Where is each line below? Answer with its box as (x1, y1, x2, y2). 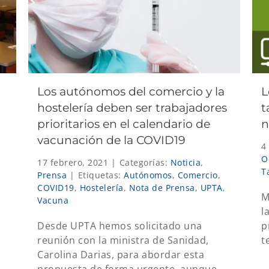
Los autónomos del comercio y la (37, 84, 225, 98)
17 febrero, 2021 (37, 156, 108, 168)
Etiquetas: (77, 169, 124, 181)
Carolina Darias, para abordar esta (37, 247, 204, 261)
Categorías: (119, 156, 171, 168)
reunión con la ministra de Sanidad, (37, 233, 209, 247)
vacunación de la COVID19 (37, 133, 186, 147)
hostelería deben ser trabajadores (37, 100, 227, 115)
